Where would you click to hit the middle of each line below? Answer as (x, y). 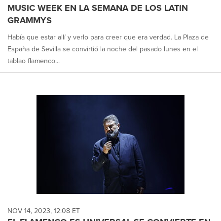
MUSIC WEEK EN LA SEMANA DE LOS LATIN (98, 8)
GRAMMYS (30, 20)
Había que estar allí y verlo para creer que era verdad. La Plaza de (108, 37)
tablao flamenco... (34, 61)
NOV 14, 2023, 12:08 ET (44, 211)
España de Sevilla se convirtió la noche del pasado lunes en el (103, 49)
